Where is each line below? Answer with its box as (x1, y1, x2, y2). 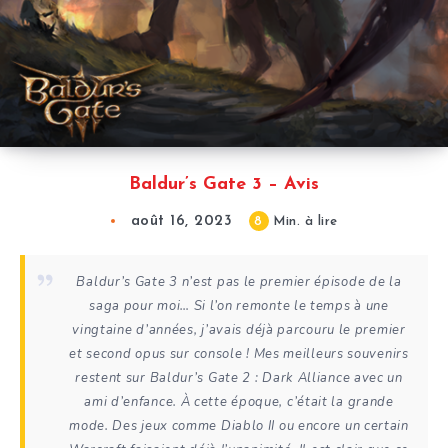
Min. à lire (268, 215, 338, 229)
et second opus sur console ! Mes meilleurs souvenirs (69, 345, 409, 364)
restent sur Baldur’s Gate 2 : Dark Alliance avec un (75, 369, 403, 388)
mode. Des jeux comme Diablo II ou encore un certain (69, 417, 409, 436)
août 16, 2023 (130, 214, 232, 230)
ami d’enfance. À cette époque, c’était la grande (84, 393, 394, 412)
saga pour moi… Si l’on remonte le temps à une (89, 297, 389, 316)
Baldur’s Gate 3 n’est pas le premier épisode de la (76, 273, 402, 292)
